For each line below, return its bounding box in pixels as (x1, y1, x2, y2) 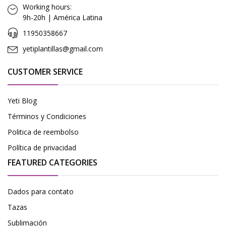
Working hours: (23, 2, 72, 12)
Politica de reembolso (8, 127, 79, 137)
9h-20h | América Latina (23, 12, 102, 22)
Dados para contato (8, 186, 74, 196)
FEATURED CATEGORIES (8, 156, 97, 168)
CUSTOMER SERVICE (8, 66, 83, 77)
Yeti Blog (8, 95, 37, 105)
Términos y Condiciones (8, 111, 86, 121)
